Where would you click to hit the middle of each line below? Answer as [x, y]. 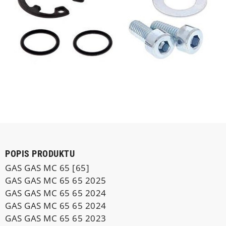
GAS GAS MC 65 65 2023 [56, 218]
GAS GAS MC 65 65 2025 [56, 180]
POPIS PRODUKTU [40, 153]
